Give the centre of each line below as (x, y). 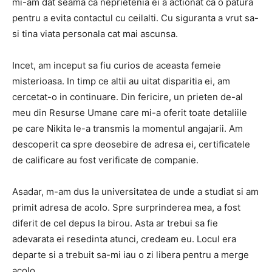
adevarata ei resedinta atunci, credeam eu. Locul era (124, 239)
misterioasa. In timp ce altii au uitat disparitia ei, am (121, 81)
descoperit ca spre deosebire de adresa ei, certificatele (131, 144)
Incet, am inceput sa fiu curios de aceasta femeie (117, 65)
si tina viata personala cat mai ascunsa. (95, 34)
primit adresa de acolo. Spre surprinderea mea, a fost (126, 207)
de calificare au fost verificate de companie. (105, 160)
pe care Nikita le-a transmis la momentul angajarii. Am (127, 128)
